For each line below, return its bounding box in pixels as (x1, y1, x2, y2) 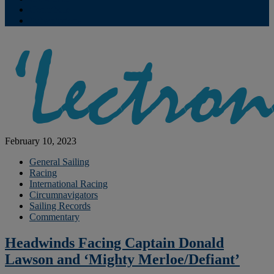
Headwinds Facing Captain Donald (5, 234, 224, 251)
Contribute (29, 4, 70, 15)
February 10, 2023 (5, 136, 76, 146)
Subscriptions (29, 15, 81, 26)
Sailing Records (29, 201, 91, 211)
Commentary (29, 212, 80, 222)
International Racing (29, 179, 108, 189)
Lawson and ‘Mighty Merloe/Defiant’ (5, 251, 240, 267)
